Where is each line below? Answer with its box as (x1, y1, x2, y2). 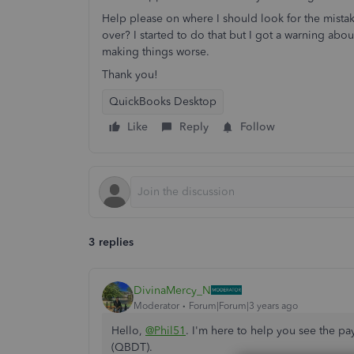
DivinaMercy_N (134, 283, 211, 297)
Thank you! (102, 68, 158, 81)
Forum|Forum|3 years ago (189, 299, 298, 311)
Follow (240, 120, 275, 134)
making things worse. (102, 45, 209, 58)
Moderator (134, 299, 179, 311)
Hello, (111, 324, 145, 337)
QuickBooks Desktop (109, 95, 217, 108)
